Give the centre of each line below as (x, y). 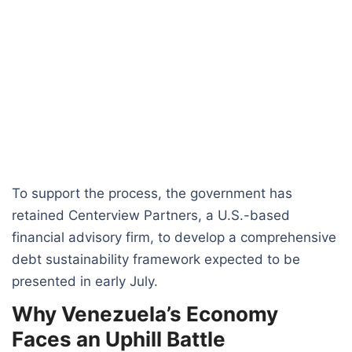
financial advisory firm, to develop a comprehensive (174, 237)
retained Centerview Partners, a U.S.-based (151, 215)
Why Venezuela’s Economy (145, 313)
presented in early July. (85, 281)
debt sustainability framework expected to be (156, 259)
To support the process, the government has (152, 193)
